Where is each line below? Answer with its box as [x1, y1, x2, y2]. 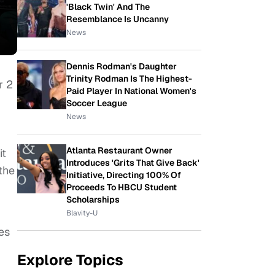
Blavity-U [66, 208, 98, 218]
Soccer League [66, 98, 127, 109]
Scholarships [66, 194, 120, 205]
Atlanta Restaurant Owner [66, 145, 172, 156]
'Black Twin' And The [66, 1, 150, 12]
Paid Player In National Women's [66, 85, 196, 96]
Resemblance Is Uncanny [66, 14, 169, 25]
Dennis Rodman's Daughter [66, 61, 177, 72]
